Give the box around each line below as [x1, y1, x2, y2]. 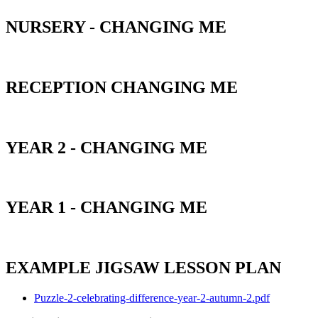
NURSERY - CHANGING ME [6, 17, 226, 36]
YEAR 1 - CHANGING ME [6, 198, 207, 217]
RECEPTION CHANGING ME [6, 77, 238, 97]
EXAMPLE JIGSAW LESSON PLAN [6, 258, 281, 278]
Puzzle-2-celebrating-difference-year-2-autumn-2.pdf [34, 292, 270, 305]
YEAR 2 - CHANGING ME [6, 138, 207, 157]
